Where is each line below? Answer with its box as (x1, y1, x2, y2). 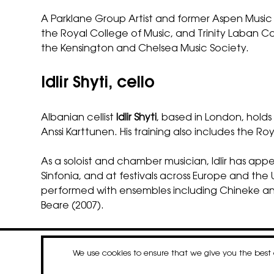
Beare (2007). (41, 201, 105, 212)
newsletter (136, 250, 188, 260)
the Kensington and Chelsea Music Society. (41, 43, 250, 54)
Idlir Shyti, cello (41, 75, 155, 92)
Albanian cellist (41, 113, 117, 124)
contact (85, 250, 127, 260)
